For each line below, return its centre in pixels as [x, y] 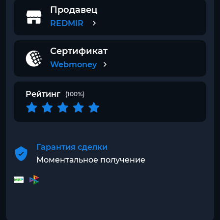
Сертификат [79, 51]
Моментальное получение [91, 160]
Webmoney [73, 65]
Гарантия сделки [72, 147]
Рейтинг [43, 94]
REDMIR [67, 23]
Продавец [74, 10]
